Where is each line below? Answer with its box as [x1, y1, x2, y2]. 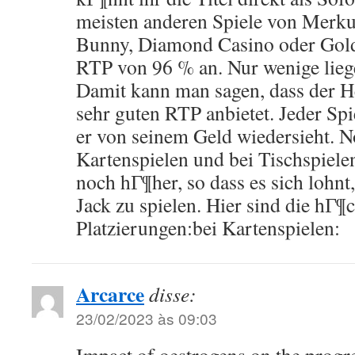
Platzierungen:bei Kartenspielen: [76, 214, 340, 242]
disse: [149, 281, 197, 308]
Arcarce [76, 279, 144, 310]
